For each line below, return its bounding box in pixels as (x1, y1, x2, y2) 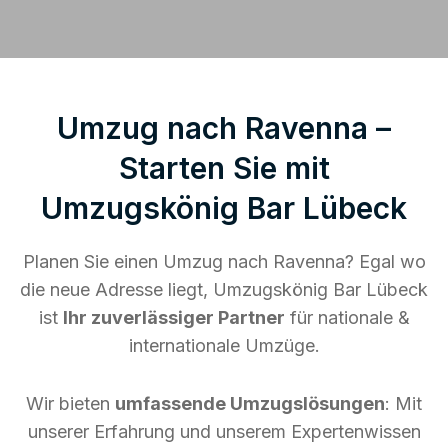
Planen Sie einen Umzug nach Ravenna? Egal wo (22, 250, 426, 272)
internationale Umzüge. (128, 334, 320, 356)
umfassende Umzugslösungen (115, 392, 385, 414)
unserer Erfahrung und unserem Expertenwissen (27, 420, 421, 442)
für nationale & (284, 306, 410, 328)
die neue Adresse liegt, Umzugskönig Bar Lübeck (20, 278, 428, 300)
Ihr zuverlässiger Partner (62, 306, 285, 328)
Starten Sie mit (118, 149, 330, 186)
